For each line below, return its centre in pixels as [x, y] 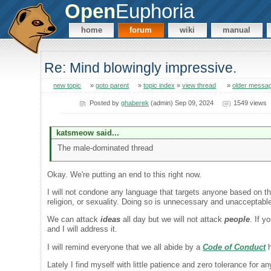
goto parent [113, 86]
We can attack [74, 220]
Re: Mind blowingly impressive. [141, 68]
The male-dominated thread [105, 148]
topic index [159, 86]
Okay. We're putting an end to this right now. [125, 174]
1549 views [250, 103]
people [237, 220]
